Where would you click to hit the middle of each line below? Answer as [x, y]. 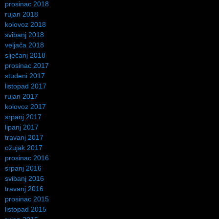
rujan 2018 [22, 14]
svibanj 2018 [24, 34]
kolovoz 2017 [25, 106]
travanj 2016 [24, 188]
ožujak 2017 [24, 147]
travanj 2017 [24, 137]
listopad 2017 [26, 86]
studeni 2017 [25, 76]
